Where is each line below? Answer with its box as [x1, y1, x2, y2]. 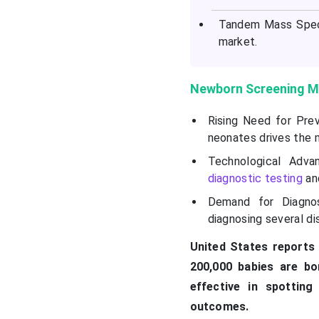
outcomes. [189, 300, 249, 314]
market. [218, 35, 258, 49]
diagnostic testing [207, 172, 303, 186]
